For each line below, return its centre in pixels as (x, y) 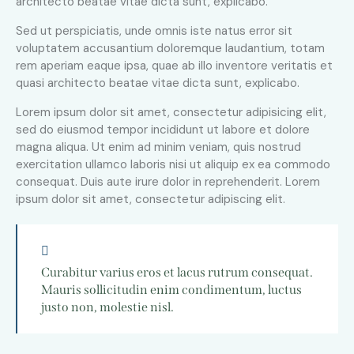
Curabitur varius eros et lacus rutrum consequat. (177, 272)
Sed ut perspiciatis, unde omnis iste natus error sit (154, 31)
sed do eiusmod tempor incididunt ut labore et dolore (163, 130)
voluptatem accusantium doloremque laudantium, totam (170, 49)
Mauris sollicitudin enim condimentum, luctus (171, 289)
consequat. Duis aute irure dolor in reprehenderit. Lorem (168, 182)
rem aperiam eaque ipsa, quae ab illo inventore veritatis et (174, 66)
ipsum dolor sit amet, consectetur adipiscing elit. (151, 200)
